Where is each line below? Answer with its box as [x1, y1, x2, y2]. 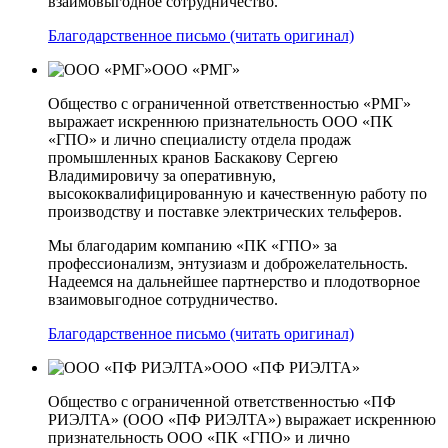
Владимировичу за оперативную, [48, 167, 276, 185]
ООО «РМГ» [152, 61, 240, 79]
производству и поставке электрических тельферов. [48, 203, 402, 221]
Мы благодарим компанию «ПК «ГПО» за [48, 237, 337, 255]
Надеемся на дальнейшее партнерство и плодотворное [48, 273, 420, 291]
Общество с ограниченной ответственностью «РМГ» [48, 95, 411, 113]
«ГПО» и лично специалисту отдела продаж [48, 131, 351, 149]
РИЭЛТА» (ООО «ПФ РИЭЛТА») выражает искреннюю [48, 411, 436, 429]
